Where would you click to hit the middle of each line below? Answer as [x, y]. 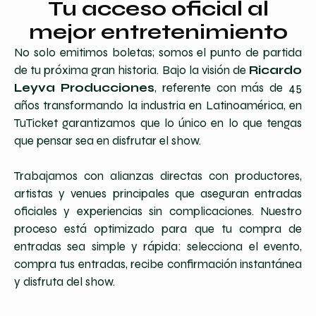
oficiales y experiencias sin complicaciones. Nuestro [158, 211]
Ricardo [275, 70]
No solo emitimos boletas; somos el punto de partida [158, 52]
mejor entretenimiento [158, 31]
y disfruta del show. [65, 282]
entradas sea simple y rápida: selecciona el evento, [158, 247]
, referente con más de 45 [228, 87]
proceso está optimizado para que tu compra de [158, 229]
